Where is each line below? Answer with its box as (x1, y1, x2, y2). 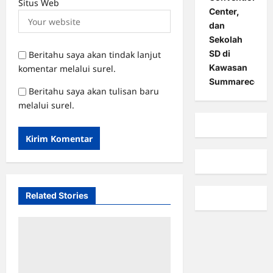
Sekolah (208, 34, 243, 45)
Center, (208, 6, 239, 17)
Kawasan (208, 62, 247, 73)
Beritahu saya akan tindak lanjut (29, 49, 161, 60)
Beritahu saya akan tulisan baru (29, 85, 159, 97)
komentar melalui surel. (18, 63, 116, 74)
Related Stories (26, 190, 88, 200)
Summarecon (208, 76, 265, 87)
